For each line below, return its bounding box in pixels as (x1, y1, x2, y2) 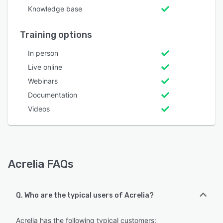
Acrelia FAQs (8, 157, 74, 171)
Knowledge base (28, 4, 82, 13)
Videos (28, 105, 50, 113)
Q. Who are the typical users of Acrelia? (16, 191, 154, 200)
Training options (20, 29, 92, 41)
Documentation (28, 91, 77, 100)
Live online (28, 63, 62, 72)
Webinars (28, 77, 58, 86)
